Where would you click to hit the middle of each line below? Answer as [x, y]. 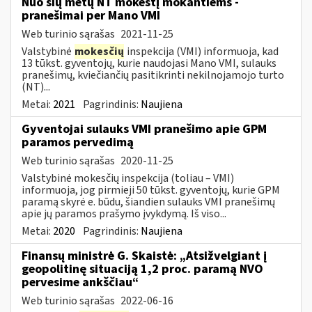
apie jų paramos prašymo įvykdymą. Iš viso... [124, 213]
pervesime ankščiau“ [80, 282]
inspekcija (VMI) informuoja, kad [202, 51]
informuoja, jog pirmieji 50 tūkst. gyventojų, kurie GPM [151, 190]
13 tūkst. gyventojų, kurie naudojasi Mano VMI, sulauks [149, 63]
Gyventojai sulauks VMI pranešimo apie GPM [144, 129]
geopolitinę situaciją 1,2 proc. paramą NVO [142, 269]
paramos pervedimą [78, 142]
